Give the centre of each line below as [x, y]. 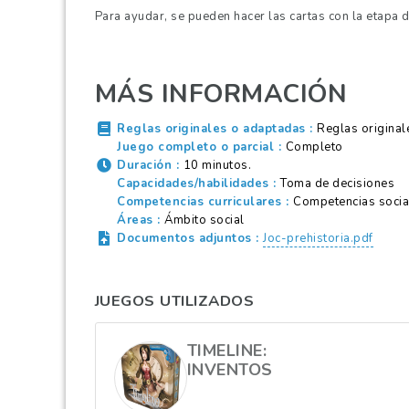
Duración [144, 165]
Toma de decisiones [338, 183]
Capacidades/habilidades [193, 183]
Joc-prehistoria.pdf [318, 238]
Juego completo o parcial [195, 147]
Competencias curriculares [199, 201]
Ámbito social [204, 220]
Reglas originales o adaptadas [211, 128]
